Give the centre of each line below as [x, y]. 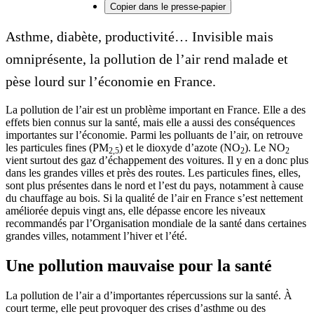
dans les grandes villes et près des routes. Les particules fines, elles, [153, 172]
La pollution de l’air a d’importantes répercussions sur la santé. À [149, 295]
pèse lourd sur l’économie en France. [111, 81]
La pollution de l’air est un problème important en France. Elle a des [156, 109]
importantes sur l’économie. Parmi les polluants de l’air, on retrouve [154, 135]
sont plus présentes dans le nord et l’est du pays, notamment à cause [155, 185]
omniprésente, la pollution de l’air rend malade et [147, 59]
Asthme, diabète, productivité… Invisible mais [139, 36]
